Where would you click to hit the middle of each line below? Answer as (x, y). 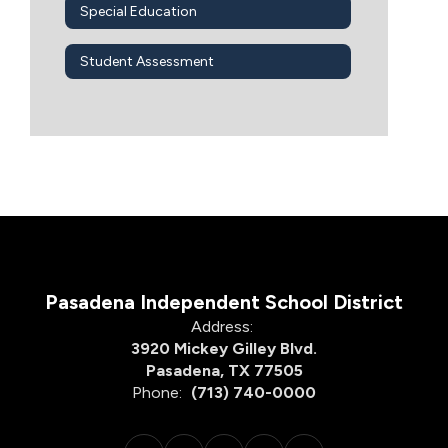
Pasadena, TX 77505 (224, 370)
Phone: (157, 392)
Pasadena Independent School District (224, 302)
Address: (221, 326)
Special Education (138, 11)
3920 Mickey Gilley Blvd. (224, 348)
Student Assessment (147, 61)
